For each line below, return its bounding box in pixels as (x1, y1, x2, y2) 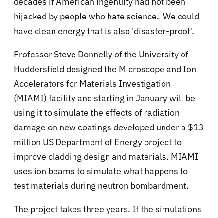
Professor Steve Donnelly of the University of (14, 49, 188, 60)
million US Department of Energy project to (14, 136, 182, 148)
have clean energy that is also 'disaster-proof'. (14, 25, 194, 37)
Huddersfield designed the (14, 63, 119, 75)
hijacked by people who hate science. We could (14, 11, 199, 22)
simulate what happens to (87, 165, 188, 177)
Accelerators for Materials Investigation (14, 78, 171, 90)
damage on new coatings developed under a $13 (14, 122, 204, 133)
